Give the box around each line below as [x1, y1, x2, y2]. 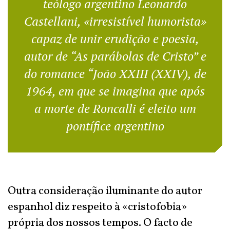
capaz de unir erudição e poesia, [31, 30, 199, 47]
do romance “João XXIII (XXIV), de [24, 65, 206, 82]
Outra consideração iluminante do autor [8, 183, 202, 199]
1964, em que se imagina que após [25, 83, 205, 99]
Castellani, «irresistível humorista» [24, 13, 206, 29]
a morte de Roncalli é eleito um [34, 100, 196, 117]
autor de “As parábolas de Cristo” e [24, 48, 206, 64]
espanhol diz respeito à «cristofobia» [8, 199, 187, 215]
